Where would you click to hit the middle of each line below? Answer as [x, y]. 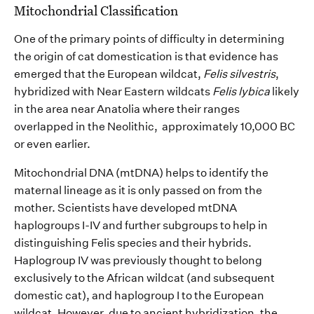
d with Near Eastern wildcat [134, 92]
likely [286, 92]
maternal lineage [58, 191]
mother [33, 208]
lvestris [257, 74]
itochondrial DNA [70, 173]
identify [229, 173]
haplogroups [48, 226]
